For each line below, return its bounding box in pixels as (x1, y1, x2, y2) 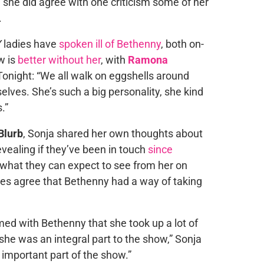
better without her (17, 54, 101, 66)
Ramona (127, 54, 168, 66)
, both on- (160, 38, 204, 50)
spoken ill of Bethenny (58, 38, 161, 50)
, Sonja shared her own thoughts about (22, 127, 203, 140)
